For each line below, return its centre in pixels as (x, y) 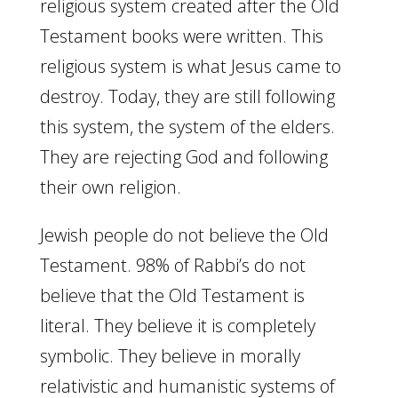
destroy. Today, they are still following (187, 96)
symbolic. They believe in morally (170, 356)
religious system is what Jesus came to (190, 66)
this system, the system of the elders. (187, 127)
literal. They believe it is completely (177, 326)
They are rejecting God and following (183, 157)
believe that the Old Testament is (172, 295)
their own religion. (110, 187)
